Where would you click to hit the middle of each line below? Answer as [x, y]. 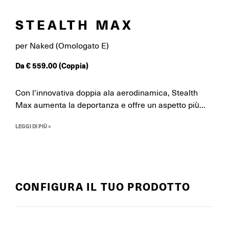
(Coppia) [74, 65]
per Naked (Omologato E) [62, 46]
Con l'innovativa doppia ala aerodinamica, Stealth [107, 93]
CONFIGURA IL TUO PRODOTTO [103, 186]
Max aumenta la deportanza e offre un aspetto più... [110, 105]
